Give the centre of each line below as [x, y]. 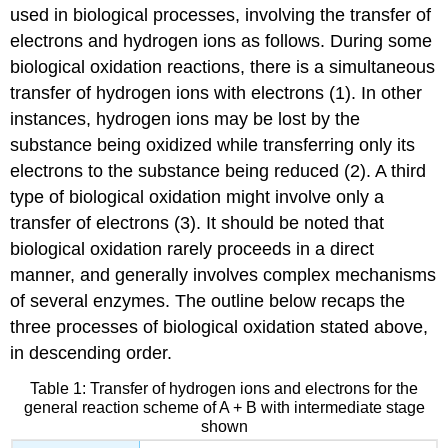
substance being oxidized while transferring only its [213, 145]
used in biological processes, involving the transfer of [221, 15]
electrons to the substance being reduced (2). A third [218, 171]
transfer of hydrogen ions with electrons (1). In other [216, 93]
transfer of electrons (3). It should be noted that [197, 223]
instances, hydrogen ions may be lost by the [185, 119]
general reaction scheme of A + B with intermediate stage [224, 407]
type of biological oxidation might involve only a [197, 197]
